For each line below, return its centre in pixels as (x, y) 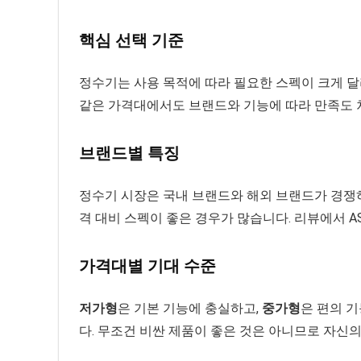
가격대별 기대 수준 (147, 266)
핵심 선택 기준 (131, 41)
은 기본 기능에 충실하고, (190, 309)
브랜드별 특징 (129, 154)
